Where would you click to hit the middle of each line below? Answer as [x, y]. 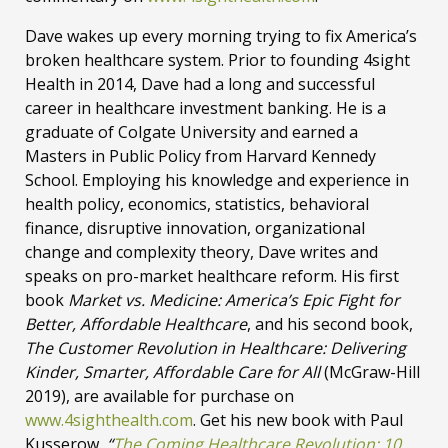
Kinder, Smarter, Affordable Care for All [172, 372]
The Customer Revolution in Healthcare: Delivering [215, 348]
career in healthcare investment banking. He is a [205, 108]
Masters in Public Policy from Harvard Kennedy [200, 156]
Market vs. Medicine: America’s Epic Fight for [234, 300]
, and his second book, [330, 324]
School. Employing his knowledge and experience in [217, 180]
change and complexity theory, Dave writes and [201, 252]
